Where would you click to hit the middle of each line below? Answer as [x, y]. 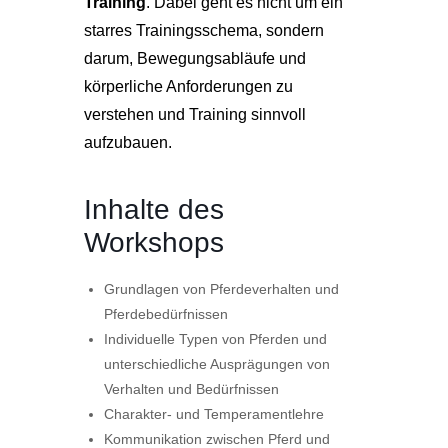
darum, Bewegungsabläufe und [195, 58]
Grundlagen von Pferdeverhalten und [221, 289]
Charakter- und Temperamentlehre [214, 414]
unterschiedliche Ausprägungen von [217, 364]
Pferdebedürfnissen [166, 314]
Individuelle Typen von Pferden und [215, 339]
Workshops [154, 242]
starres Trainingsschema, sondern [204, 30]
